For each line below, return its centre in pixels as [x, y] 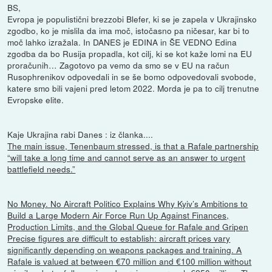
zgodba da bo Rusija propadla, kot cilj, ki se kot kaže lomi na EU [130, 54]
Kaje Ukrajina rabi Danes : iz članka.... [80, 134]
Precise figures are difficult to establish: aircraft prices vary [119, 238]
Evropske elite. [36, 100]
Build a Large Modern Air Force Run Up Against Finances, [118, 215]
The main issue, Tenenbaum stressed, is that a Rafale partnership [133, 146]
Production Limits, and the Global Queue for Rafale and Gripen [128, 227]
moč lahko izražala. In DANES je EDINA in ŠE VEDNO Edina [122, 42]
